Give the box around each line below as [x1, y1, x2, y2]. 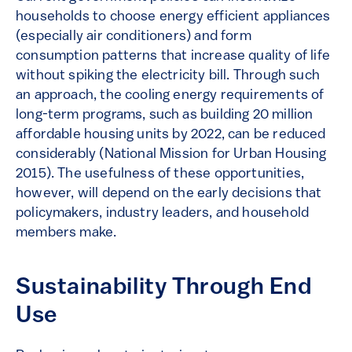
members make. [16, 225, 120, 241]
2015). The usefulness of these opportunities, [16, 167, 305, 182]
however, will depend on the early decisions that [16, 186, 322, 202]
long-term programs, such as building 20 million [16, 108, 313, 123]
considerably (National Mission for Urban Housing [16, 147, 327, 163]
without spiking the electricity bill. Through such [16, 68, 320, 84]
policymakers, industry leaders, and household [16, 206, 310, 222]
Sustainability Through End [16, 276, 312, 301]
